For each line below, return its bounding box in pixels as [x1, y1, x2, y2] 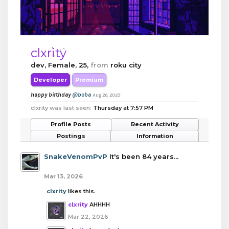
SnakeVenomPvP [44, 152, 107, 161]
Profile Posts [51, 120, 91, 128]
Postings [56, 132, 85, 140]
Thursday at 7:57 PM [93, 104, 153, 111]
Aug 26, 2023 [93, 91, 121, 98]
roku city [110, 60, 142, 69]
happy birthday [31, 90, 72, 98]
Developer [34, 76, 67, 83]
